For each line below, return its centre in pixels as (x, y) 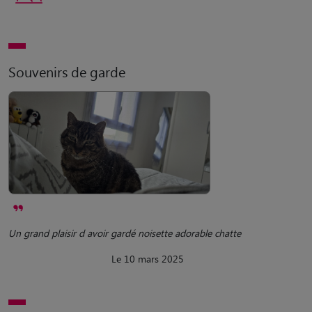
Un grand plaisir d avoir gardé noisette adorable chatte (125, 233)
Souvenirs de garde (67, 72)
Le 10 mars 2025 (148, 258)
